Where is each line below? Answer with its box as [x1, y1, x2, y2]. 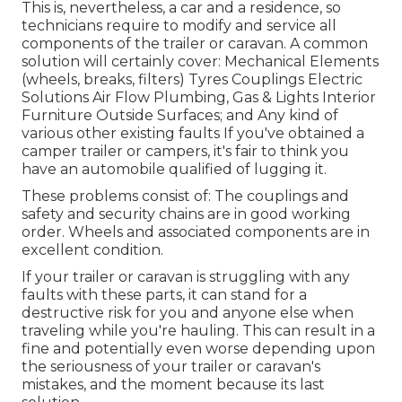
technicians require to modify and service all [22, 16, 336, 34]
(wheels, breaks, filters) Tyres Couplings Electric [22, 70, 363, 88]
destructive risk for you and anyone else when [22, 303, 354, 321]
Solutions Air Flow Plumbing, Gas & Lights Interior [22, 88, 376, 106]
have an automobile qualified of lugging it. [22, 160, 327, 178]
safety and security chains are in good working [22, 205, 351, 223]
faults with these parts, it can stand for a [22, 285, 307, 303]
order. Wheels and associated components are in [22, 223, 370, 240]
